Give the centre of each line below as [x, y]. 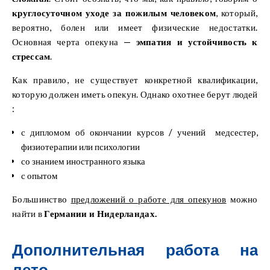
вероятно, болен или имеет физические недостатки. [135, 27]
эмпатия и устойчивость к [197, 41]
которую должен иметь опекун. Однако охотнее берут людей [135, 94]
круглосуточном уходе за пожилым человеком [114, 12]
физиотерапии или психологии [80, 146]
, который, [237, 12]
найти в [27, 213]
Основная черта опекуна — [74, 41]
